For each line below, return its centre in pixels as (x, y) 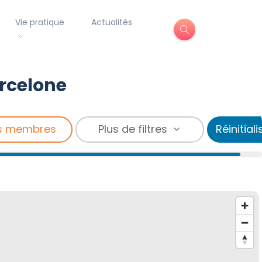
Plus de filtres (133, 129)
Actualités (112, 23)
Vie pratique (40, 23)
